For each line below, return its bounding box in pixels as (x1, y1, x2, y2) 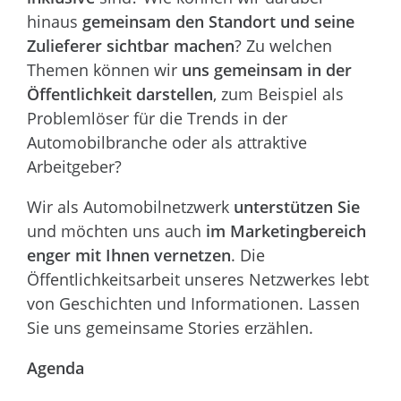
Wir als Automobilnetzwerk (27, 196, 234, 218)
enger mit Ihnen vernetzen (27, 244, 231, 267)
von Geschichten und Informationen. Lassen (27, 293, 360, 315)
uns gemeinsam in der (182, 59, 352, 81)
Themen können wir (27, 59, 182, 81)
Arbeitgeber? (27, 156, 122, 178)
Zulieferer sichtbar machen (27, 35, 235, 57)
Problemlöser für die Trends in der (27, 107, 287, 130)
